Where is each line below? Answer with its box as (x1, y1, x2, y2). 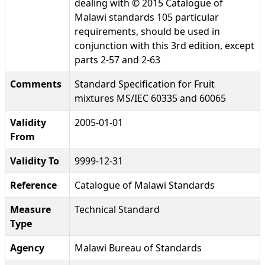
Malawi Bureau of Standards (75, 241, 202, 255)
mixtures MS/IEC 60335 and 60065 (75, 92, 226, 105)
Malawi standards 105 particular (75, 11, 219, 24)
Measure (10, 203, 51, 216)
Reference (10, 179, 57, 192)
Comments (10, 77, 62, 91)
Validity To (10, 154, 59, 168)
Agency (10, 241, 44, 255)
